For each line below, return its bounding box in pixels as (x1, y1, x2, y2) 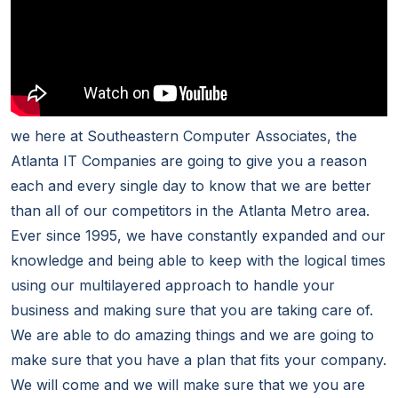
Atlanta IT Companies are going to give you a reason (11, 152, 367, 171)
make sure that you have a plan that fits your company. (11, 351, 386, 370)
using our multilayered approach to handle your (11, 276, 335, 295)
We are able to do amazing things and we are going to (11, 326, 374, 345)
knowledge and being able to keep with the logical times (11, 251, 386, 270)
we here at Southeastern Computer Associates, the (11, 127, 357, 146)
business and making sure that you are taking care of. (11, 301, 373, 320)
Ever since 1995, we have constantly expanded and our (11, 227, 386, 245)
